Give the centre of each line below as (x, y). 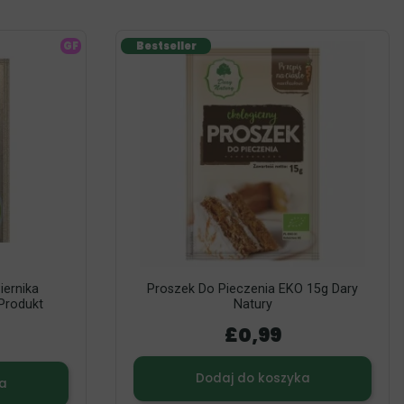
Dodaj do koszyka (252, 379)
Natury (252, 304)
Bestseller (166, 46)
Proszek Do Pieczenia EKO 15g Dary (252, 289)
